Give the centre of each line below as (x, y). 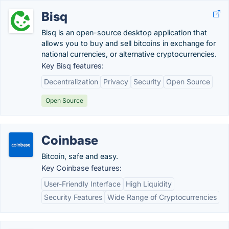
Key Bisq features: (73, 66)
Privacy (116, 82)
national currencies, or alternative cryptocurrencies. (129, 54)
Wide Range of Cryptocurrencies (162, 197)
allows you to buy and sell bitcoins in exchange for (129, 43)
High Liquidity (149, 184)
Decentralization (71, 82)
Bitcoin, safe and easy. (80, 156)
